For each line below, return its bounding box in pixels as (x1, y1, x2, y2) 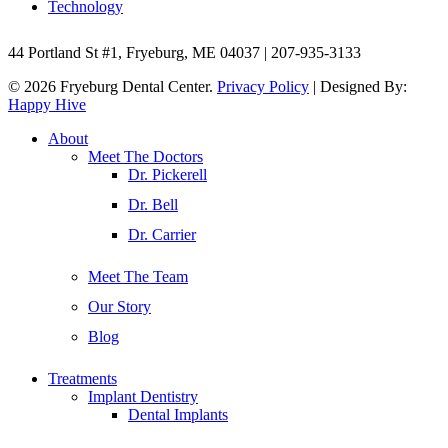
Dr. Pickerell (128, 165, 207, 183)
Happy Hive (8, 95, 86, 113)
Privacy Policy (217, 77, 309, 95)
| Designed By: (309, 77, 407, 95)
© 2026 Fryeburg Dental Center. (8, 77, 217, 95)
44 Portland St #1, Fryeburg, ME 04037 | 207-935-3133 (8, 43, 361, 61)
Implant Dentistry (88, 387, 198, 405)
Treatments (48, 369, 117, 387)
